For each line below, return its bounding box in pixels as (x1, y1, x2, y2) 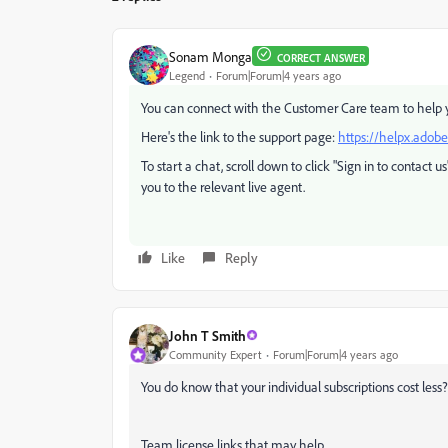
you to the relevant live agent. (141, 178, 305, 195)
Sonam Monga (169, 47, 252, 65)
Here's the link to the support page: (141, 128, 338, 145)
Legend (169, 67, 205, 83)
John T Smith (169, 326, 246, 344)
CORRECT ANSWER (277, 51, 365, 65)
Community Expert (169, 346, 262, 362)
